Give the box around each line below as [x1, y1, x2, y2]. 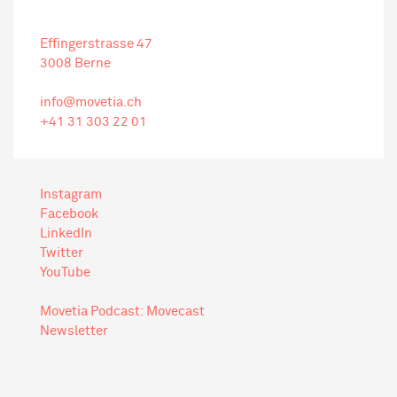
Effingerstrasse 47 [40, 37, 152, 51]
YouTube [40, 266, 90, 279]
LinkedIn [40, 227, 92, 240]
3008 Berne [40, 57, 111, 70]
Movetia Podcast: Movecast [40, 305, 205, 318]
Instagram [40, 188, 102, 201]
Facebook [40, 207, 98, 221]
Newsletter [40, 324, 108, 338]
